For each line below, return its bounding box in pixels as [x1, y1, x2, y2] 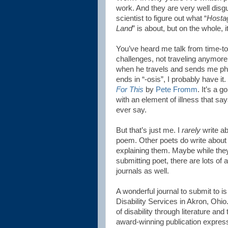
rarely [182, 126, 201, 134]
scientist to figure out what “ [116, 14, 207, 22]
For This [116, 85, 144, 94]
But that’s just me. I [116, 126, 182, 134]
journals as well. [116, 167, 169, 175]
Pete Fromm [156, 85, 197, 94]
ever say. [116, 106, 147, 114]
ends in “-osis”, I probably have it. [116, 75, 226, 83]
